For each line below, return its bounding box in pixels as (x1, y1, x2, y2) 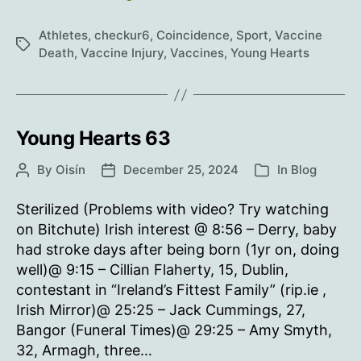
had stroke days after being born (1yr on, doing (16, 241, 339, 258)
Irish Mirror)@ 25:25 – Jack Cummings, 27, (16, 301, 305, 318)
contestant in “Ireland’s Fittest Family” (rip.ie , (16, 281, 326, 298)
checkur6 (94, 27, 150, 43)
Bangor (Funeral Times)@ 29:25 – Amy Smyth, (16, 322, 332, 338)
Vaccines (170, 45, 224, 60)
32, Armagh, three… (16, 342, 152, 359)
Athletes (39, 27, 88, 43)
